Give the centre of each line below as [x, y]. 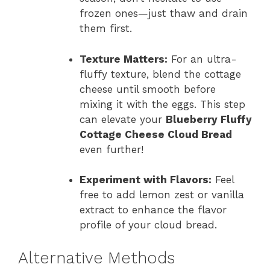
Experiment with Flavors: [146, 180]
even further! [111, 149]
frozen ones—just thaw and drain [164, 14]
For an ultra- [202, 59]
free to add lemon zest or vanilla [162, 195]
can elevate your [123, 119]
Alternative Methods [96, 258]
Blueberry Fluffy [209, 119]
